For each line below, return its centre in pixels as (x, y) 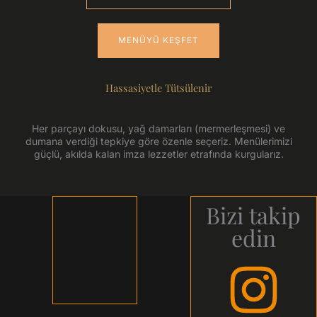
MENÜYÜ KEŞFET (158, 41)
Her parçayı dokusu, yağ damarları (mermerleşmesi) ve (158, 129)
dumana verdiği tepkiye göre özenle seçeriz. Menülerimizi (158, 142)
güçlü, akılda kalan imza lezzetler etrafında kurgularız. (158, 154)
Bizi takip (254, 215)
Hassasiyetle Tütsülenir (158, 88)
